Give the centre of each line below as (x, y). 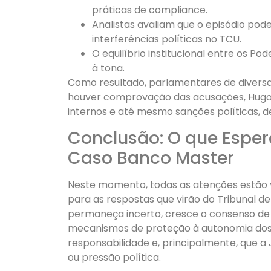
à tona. (108, 68)
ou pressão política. (114, 257)
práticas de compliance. (150, 10)
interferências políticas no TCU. (167, 39)
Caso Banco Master (151, 158)
